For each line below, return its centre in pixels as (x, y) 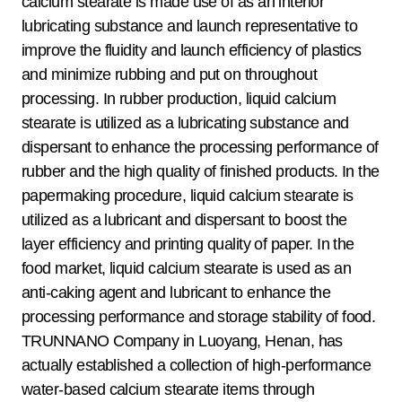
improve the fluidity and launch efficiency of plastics (192, 51)
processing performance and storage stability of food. (199, 317)
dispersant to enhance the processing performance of (200, 148)
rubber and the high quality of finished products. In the (201, 172)
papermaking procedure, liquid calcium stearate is (188, 196)
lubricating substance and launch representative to (189, 26)
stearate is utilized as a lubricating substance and (185, 123)
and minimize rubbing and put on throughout (170, 75)
